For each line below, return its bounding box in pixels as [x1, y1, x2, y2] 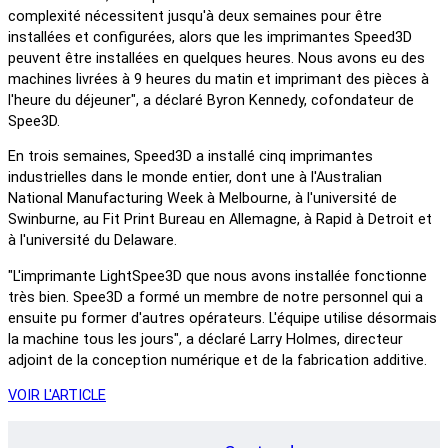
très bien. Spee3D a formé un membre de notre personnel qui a [8, 288, 423, 306]
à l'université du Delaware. [8, 232, 177, 250]
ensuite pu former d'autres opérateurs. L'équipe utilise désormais [8, 309, 437, 327]
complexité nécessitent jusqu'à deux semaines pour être [8, 7, 382, 25]
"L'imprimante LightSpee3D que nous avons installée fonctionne [8, 267, 427, 285]
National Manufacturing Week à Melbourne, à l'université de [8, 190, 397, 208]
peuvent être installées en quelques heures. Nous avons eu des [8, 49, 425, 67]
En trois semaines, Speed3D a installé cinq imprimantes [8, 148, 373, 166]
